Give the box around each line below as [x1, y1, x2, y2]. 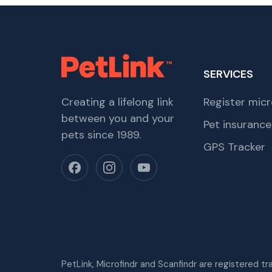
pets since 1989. [61, 127, 141, 142]
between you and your [61, 111, 174, 126]
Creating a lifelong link [61, 95, 174, 109]
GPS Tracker [203, 140, 265, 154]
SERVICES [203, 66, 253, 81]
